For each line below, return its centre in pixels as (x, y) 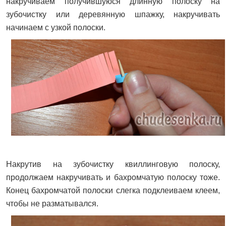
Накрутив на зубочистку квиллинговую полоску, (113, 164)
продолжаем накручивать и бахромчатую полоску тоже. (113, 177)
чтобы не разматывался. (52, 203)
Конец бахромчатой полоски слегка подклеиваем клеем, (113, 190)
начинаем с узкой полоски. (56, 28)
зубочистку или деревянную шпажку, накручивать (113, 15)
